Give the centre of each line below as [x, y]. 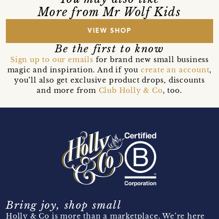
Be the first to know [109, 49]
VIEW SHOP [109, 31]
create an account [175, 70]
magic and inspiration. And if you [74, 70]
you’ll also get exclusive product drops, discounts [109, 80]
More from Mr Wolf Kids [109, 12]
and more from [68, 90]
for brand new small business [151, 59]
